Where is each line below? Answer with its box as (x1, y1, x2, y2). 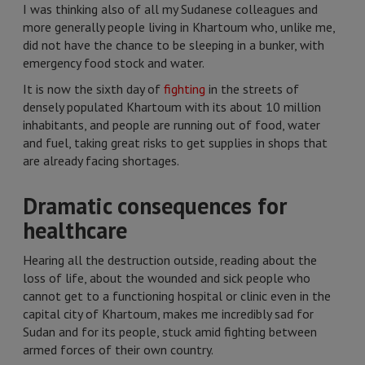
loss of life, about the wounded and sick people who (23, 270, 310, 286)
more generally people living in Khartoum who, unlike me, (23, 19, 335, 35)
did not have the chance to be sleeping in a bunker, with (23, 37, 324, 53)
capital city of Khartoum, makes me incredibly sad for (23, 306, 314, 322)
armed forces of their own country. (23, 341, 213, 358)
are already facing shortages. (23, 152, 179, 169)
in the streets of (205, 81, 299, 97)
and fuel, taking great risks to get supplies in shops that (23, 134, 328, 151)
